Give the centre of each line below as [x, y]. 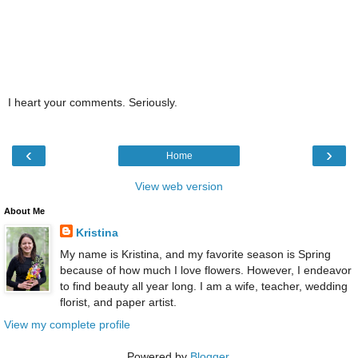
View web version [179, 187]
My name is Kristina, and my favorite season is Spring [195, 255]
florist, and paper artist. [118, 302]
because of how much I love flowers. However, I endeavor [205, 270]
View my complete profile [67, 324]
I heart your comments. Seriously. [93, 102]
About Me [24, 211]
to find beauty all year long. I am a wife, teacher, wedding [203, 286]
